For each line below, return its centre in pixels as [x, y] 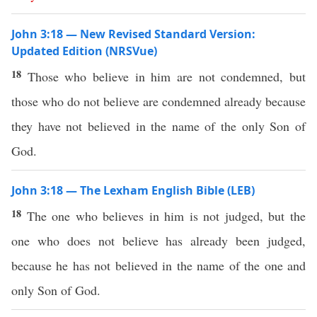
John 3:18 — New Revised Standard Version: [133, 34]
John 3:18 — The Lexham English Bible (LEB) [133, 190]
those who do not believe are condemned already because [158, 101]
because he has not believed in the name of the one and [158, 265]
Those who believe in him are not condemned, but [167, 76]
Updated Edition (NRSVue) [84, 51]
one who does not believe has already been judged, [158, 241]
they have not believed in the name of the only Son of [158, 126]
